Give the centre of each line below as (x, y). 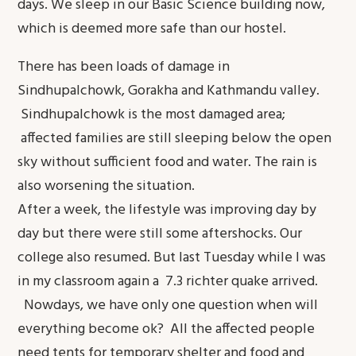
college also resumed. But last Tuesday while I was (172, 258)
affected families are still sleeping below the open (175, 139)
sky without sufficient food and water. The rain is (168, 163)
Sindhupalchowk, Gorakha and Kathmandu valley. (169, 91)
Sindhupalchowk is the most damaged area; (152, 115)
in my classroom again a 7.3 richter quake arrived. (168, 282)
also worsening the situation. (106, 186)
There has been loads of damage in (124, 67)
